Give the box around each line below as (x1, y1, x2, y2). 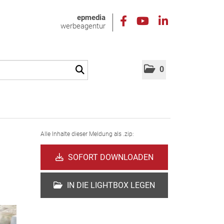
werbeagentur (60, 21, 105, 30)
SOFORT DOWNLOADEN (65, 152, 153, 162)
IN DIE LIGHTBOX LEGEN (65, 180, 155, 190)
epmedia (77, 13, 105, 22)
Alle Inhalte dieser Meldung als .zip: (40, 130, 134, 137)
